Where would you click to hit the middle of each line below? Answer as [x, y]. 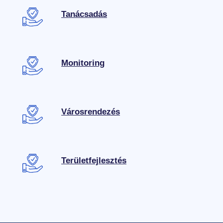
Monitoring [83, 63]
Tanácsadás [84, 14]
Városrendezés [91, 112]
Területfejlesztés [94, 160]
